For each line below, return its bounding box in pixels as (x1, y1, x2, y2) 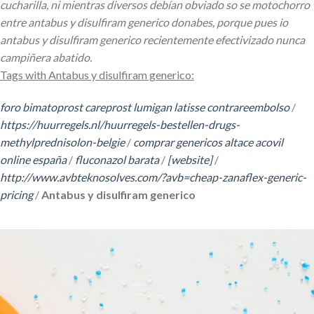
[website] (168, 152, 212, 166)
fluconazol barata (75, 152, 159, 166)
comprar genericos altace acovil (133, 135, 283, 149)
